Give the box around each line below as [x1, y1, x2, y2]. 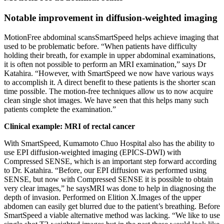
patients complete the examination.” [4, 104, 116, 113]
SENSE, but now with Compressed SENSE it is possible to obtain [4, 174, 213, 183]
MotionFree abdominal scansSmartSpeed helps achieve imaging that [4, 32, 218, 41]
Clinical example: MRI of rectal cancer [4, 121, 135, 130]
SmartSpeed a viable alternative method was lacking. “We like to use [4, 210, 220, 219]
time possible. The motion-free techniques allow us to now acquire [4, 86, 213, 95]
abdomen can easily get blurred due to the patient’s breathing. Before [4, 201, 220, 210]
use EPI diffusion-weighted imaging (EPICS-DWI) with [4, 147, 181, 156]
